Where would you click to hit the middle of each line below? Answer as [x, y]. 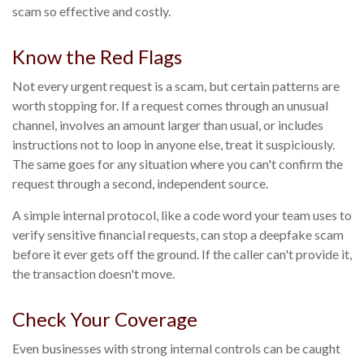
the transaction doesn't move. [93, 274]
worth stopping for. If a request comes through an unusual [170, 106]
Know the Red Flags [97, 57]
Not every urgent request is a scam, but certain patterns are [176, 86]
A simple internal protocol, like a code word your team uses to [182, 215]
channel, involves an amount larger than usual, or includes [168, 125]
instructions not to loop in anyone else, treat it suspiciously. [173, 145]
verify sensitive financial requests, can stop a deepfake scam [178, 235]
